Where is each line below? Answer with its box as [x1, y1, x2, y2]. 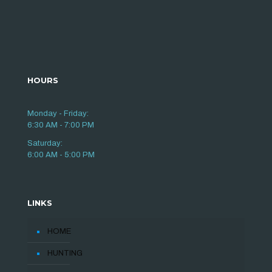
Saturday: [27, 138, 63, 148]
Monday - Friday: [27, 109, 89, 118]
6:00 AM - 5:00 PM [27, 150, 95, 159]
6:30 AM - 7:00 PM [27, 120, 94, 129]
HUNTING [47, 248, 83, 257]
